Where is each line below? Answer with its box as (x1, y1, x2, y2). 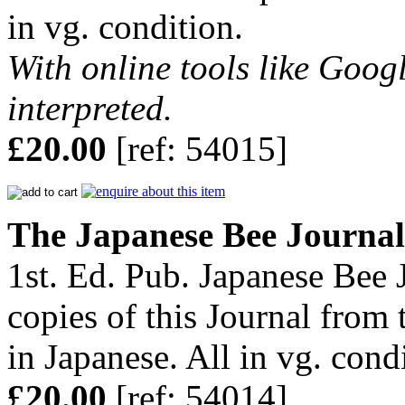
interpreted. (7, 89, 173, 128)
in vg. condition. (7, 7, 243, 47)
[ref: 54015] (107, 129, 287, 169)
